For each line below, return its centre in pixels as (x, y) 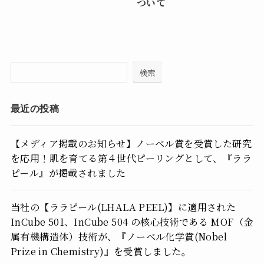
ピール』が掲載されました (68, 172)
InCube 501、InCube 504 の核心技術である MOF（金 (132, 221)
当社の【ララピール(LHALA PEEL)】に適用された (123, 207)
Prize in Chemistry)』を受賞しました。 (101, 251)
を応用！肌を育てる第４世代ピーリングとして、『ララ (131, 158)
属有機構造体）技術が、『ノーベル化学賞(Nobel (118, 236)
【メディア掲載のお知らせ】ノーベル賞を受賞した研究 (131, 143)
